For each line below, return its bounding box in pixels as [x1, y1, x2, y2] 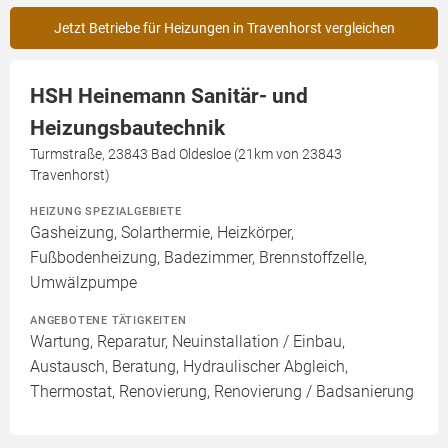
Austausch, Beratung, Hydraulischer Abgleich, [30, 357, 348, 377]
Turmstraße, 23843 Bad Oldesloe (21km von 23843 [30, 146, 342, 163]
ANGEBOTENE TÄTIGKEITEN [30, 313, 187, 328]
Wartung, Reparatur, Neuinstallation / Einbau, [30, 332, 345, 352]
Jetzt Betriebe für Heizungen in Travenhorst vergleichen [53, 20, 395, 37]
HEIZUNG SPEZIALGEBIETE [30, 204, 182, 219]
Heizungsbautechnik [30, 116, 225, 141]
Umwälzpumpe [30, 273, 137, 293]
